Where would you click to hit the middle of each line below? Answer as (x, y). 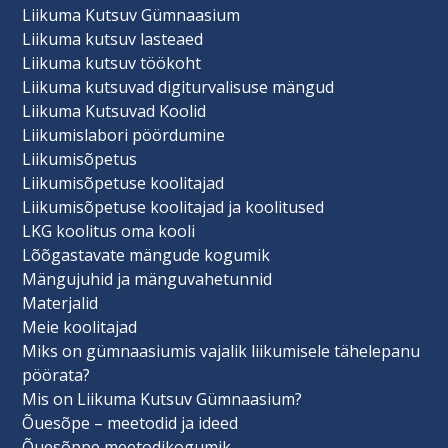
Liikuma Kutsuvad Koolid (114, 110)
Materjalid (60, 302)
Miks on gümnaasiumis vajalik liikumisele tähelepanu (221, 350)
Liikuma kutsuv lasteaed (113, 38)
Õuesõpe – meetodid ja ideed (130, 422)
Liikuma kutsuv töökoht (112, 62)
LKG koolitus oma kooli (109, 230)
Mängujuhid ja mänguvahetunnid (147, 278)
